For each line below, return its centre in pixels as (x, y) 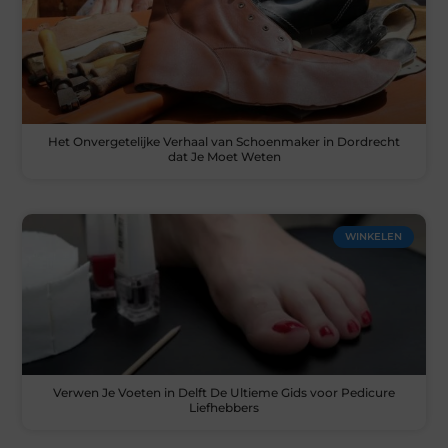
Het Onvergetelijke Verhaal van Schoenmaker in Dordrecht (224, 141)
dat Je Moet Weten (224, 156)
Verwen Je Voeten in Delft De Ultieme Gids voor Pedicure (224, 393)
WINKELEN (373, 236)
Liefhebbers (224, 408)
